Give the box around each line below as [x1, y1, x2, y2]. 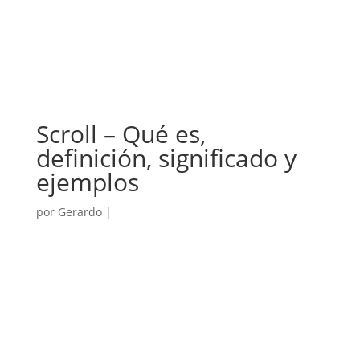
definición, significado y [35, 141, 297, 174]
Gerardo [57, 204, 102, 219]
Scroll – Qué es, [35, 117, 206, 150]
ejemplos [35, 166, 139, 198]
